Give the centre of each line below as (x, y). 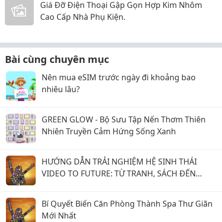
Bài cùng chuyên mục (57, 59)
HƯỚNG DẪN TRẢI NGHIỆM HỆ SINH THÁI (119, 161)
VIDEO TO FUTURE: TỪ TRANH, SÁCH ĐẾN (119, 173)
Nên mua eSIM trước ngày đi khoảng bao (119, 77)
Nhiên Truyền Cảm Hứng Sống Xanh (109, 131)
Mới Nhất (59, 215)
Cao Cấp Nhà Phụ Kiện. (83, 17)
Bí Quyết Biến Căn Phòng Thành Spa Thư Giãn (127, 203)
